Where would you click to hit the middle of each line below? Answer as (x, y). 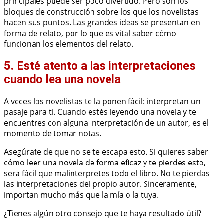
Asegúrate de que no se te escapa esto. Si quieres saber (106, 152)
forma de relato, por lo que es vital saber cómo (90, 33)
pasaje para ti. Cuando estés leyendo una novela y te (100, 112)
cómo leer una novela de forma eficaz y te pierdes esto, (105, 162)
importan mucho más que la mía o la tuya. (81, 194)
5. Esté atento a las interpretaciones (100, 65)
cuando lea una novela (62, 79)
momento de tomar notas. (53, 133)
